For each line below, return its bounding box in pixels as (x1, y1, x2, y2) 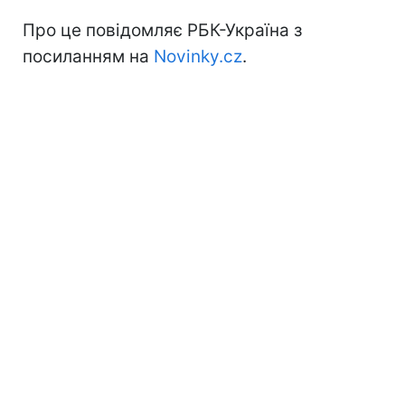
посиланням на (23, 45, 154, 67)
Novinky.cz (154, 45, 242, 67)
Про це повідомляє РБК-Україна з (23, 19, 302, 41)
